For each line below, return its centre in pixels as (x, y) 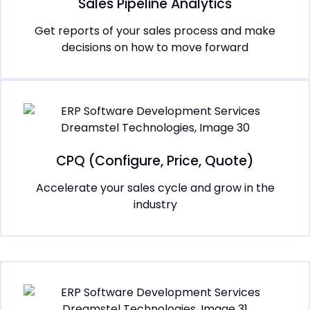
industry (155, 205)
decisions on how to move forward (155, 48)
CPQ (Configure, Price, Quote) (155, 161)
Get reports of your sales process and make (155, 31)
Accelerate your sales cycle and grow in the (155, 188)
